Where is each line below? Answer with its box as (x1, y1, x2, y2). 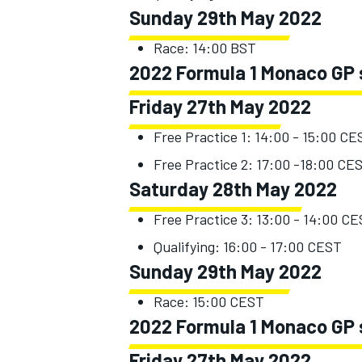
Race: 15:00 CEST (154, 292, 264, 310)
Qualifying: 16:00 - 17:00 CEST (154, 237, 342, 255)
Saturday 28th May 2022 (129, 176, 337, 200)
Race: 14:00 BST (154, 38, 256, 57)
